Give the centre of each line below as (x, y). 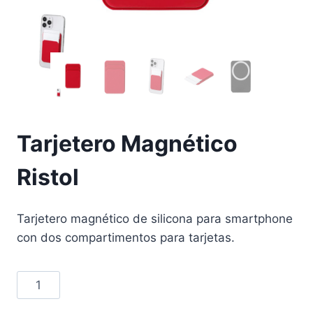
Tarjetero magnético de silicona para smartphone (155, 218)
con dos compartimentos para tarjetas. (126, 237)
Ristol (48, 177)
